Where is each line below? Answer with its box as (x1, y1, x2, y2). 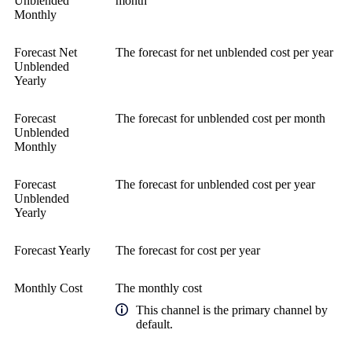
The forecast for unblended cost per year (115, 178, 315, 192)
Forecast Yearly (14, 244, 90, 258)
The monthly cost (115, 281, 202, 295)
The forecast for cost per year (115, 244, 260, 258)
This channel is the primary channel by (136, 303, 328, 317)
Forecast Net (14, 46, 77, 60)
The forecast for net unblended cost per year (115, 46, 333, 60)
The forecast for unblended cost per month (115, 112, 325, 126)
